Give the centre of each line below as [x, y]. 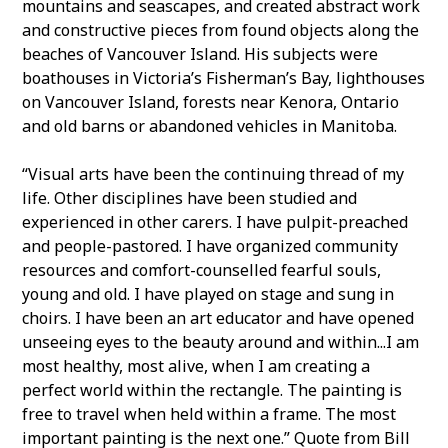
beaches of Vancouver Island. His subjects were [200, 53]
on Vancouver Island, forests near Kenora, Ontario [211, 101]
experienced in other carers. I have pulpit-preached [215, 221]
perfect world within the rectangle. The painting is [212, 389]
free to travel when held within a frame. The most [209, 413]
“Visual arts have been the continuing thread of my [213, 173]
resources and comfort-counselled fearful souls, [202, 269]
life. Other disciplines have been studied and [190, 197]
